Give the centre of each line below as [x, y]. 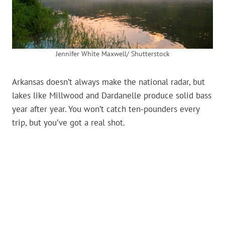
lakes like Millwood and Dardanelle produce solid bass [112, 96]
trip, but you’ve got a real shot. [69, 123]
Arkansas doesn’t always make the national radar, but [108, 82]
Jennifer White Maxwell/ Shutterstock [113, 54]
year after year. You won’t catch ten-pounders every [106, 109]
